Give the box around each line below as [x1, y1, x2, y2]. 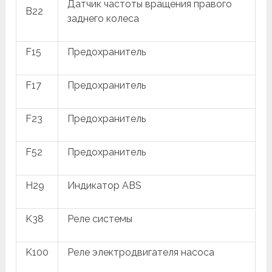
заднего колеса [67, 13, 140, 25]
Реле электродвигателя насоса [67, 246, 215, 259]
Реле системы [67, 213, 133, 225]
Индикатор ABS [67, 180, 142, 192]
